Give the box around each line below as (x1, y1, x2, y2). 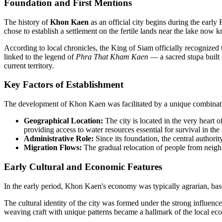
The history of (4, 17, 50, 26)
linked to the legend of (4, 52, 76, 61)
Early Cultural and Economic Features (4, 161, 162, 172)
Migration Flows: (24, 143, 82, 152)
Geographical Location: (24, 116, 103, 125)
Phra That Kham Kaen (76, 52, 148, 61)
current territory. (4, 61, 54, 70)
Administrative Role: (24, 134, 94, 143)
